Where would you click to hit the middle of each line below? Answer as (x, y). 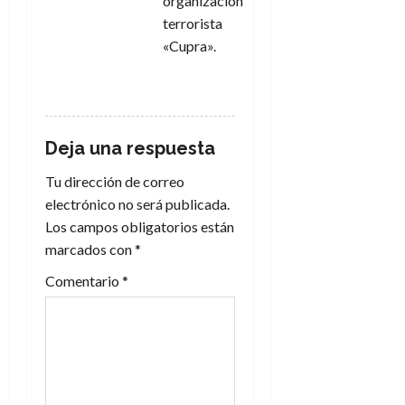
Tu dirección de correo (115, 181)
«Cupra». (189, 45)
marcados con (90, 249)
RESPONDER (210, 84)
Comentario (84, 280)
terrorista (193, 23)
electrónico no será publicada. (137, 203)
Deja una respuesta (130, 148)
